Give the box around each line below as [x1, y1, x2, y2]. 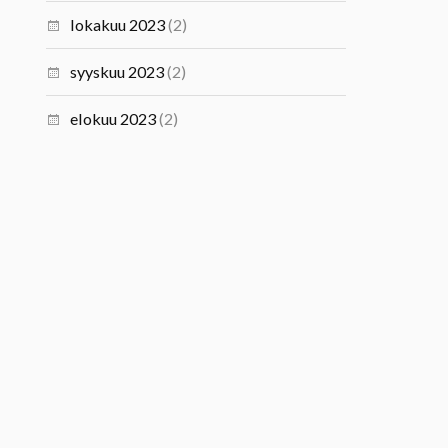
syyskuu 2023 [70, 62, 165, 81]
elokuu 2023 [70, 109, 157, 128]
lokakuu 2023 [70, 15, 166, 34]
